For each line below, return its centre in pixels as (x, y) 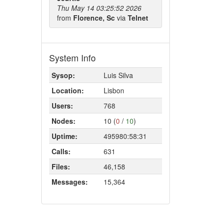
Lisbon (114, 90)
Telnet (138, 18)
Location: (68, 90)
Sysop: (63, 75)
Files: (61, 166)
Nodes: (63, 121)
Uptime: (64, 136)
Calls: (61, 151)
